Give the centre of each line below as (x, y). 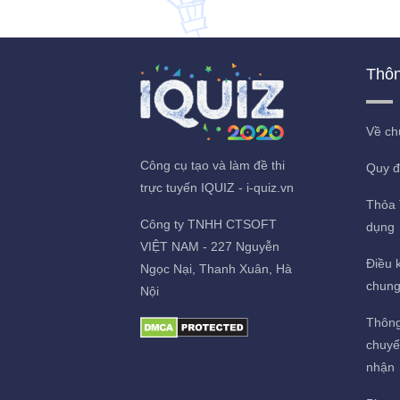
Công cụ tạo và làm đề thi (212, 165)
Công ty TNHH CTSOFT (208, 224)
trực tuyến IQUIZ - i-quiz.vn (217, 187)
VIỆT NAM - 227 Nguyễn (210, 246)
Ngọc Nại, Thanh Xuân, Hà (216, 269)
